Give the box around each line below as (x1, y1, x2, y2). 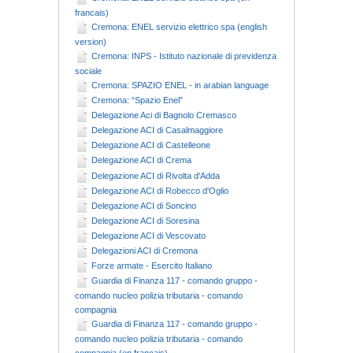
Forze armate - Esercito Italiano (91, 261, 212, 271)
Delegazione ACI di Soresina (91, 215, 199, 225)
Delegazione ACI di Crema (91, 155, 191, 165)
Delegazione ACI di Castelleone (91, 140, 210, 150)
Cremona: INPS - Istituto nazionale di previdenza (91, 50, 277, 61)
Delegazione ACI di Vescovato (91, 230, 206, 240)
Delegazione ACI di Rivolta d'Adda (91, 170, 220, 180)
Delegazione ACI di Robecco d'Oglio (91, 185, 229, 195)
